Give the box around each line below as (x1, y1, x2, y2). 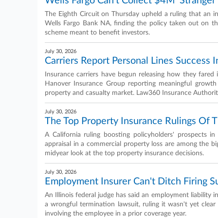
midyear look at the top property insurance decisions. (45, 150, 204, 157)
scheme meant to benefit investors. (45, 29, 150, 36)
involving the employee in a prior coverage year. (45, 210, 186, 217)
